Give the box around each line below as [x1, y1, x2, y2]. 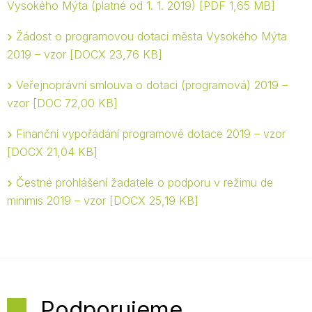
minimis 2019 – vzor [7, 194, 109, 208]
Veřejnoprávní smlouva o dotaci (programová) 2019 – [16, 78, 288, 92]
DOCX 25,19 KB [114, 194, 194, 208]
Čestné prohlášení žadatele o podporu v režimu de [16, 175, 273, 189]
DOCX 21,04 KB [11, 145, 93, 159]
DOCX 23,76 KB [74, 47, 158, 61]
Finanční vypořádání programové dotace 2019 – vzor [16, 127, 286, 141]
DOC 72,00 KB [37, 96, 114, 110]
